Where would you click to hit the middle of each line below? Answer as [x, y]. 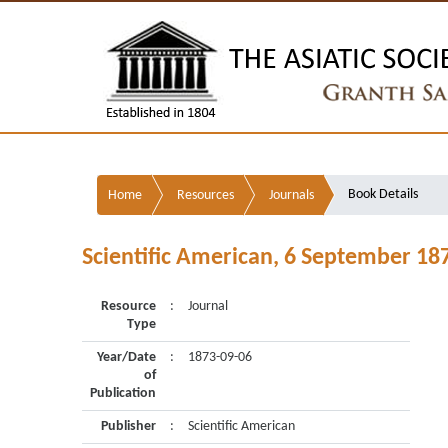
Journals [291, 195]
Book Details [383, 194]
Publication [123, 393]
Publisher [128, 426]
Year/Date [126, 357]
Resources [205, 195]
